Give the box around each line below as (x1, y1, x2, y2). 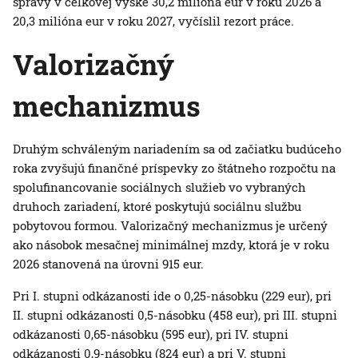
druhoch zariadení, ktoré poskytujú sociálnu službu (13, 198, 301, 215)
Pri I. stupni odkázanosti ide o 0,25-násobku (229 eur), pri (13, 288, 332, 304)
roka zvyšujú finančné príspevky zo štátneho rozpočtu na (13, 160, 336, 177)
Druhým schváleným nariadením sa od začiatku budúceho (13, 141, 341, 157)
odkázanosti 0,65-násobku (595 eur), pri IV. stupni (13, 326, 288, 343)
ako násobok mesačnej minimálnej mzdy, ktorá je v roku (13, 237, 329, 253)
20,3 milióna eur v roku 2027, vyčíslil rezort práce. (13, 13, 294, 30)
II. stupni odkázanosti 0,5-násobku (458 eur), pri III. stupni (13, 307, 337, 324)
